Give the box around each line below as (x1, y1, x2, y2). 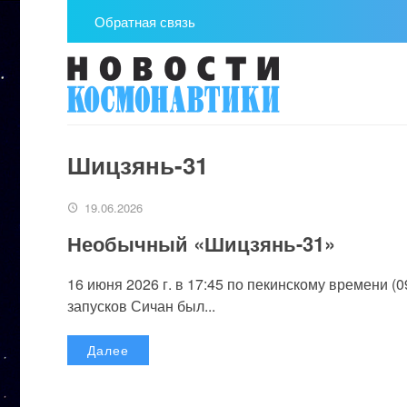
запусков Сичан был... (67, 295, 215, 316)
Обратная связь (94, 12, 195, 31)
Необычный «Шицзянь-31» (67, 229, 335, 258)
